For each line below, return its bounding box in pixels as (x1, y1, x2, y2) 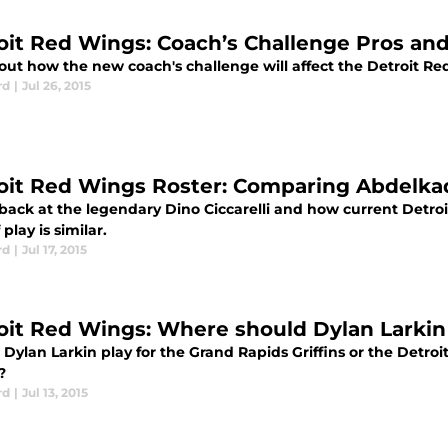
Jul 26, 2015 (22, 78, 91, 94)
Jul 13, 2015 (22, 385, 88, 401)
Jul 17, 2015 (22, 242, 87, 258)
